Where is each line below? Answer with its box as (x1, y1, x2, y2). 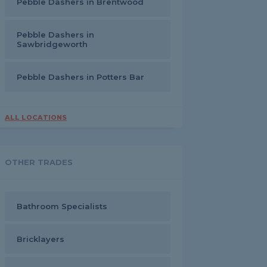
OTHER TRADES (5, 157, 73, 167)
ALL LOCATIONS (5, 113, 67, 122)
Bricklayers (17, 234, 64, 244)
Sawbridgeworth (17, 39, 88, 49)
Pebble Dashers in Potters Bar (17, 72, 144, 82)
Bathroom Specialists (17, 201, 107, 211)
